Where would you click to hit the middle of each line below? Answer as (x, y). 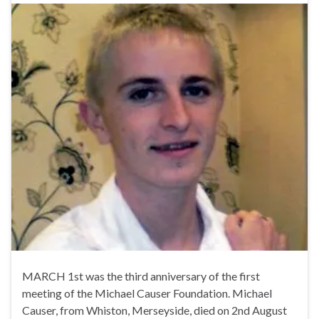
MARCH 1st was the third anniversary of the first (141, 276)
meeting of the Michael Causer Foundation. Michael (147, 293)
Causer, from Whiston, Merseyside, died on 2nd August (155, 310)
